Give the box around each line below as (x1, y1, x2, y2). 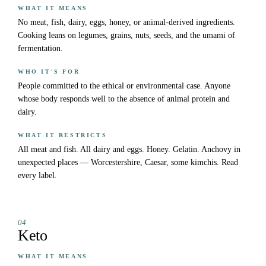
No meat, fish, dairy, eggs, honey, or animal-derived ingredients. (18, 18, 235, 27)
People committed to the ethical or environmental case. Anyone (18, 81, 230, 91)
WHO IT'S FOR (18, 68, 80, 75)
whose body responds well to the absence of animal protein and (18, 94, 230, 104)
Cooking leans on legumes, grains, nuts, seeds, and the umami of (18, 31, 235, 40)
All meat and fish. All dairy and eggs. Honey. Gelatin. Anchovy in (18, 145, 240, 154)
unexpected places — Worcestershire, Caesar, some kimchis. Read (18, 158, 238, 167)
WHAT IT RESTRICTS (18, 132, 107, 139)
